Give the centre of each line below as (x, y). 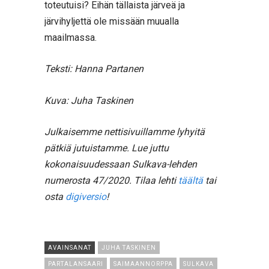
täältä (191, 181)
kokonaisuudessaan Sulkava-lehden (121, 165)
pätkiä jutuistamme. (88, 148)
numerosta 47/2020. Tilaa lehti (111, 181)
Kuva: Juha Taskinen (89, 100)
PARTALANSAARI (76, 264)
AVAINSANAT (70, 247)
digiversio (86, 197)
